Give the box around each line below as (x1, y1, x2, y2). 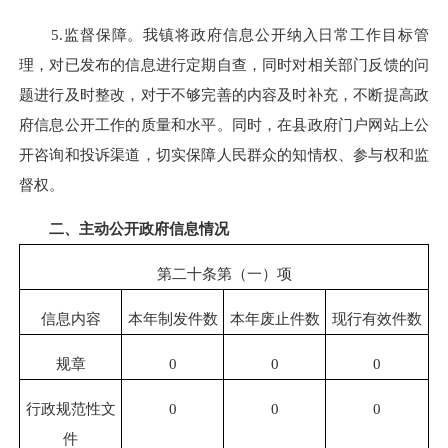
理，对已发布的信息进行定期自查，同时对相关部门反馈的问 (19, 55, 429, 73)
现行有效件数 (332, 310, 422, 328)
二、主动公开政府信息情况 (49, 219, 229, 237)
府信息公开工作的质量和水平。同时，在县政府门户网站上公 (19, 115, 429, 133)
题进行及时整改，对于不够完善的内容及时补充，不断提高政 (19, 85, 429, 103)
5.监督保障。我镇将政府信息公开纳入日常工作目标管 (19, 25, 429, 43)
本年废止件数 (229, 310, 320, 328)
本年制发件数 (127, 310, 218, 328)
